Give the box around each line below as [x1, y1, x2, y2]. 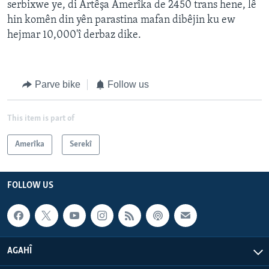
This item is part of [7, 113, 74, 123]
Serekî [70, 139, 92, 149]
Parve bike [34, 79, 80, 90]
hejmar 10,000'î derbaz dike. [7, 29, 141, 41]
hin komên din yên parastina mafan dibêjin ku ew [7, 14, 235, 26]
